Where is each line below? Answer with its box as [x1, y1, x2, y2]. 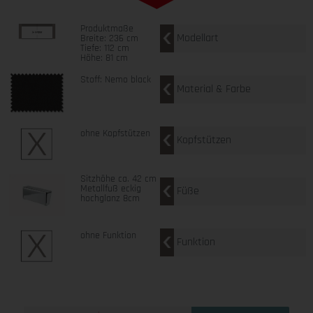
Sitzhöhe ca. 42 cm [80, 172, 156, 185]
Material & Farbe [177, 81, 251, 96]
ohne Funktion [80, 228, 136, 242]
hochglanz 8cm [80, 191, 140, 205]
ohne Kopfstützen [80, 126, 150, 140]
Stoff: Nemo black [80, 73, 151, 86]
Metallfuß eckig [80, 182, 141, 195]
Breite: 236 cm [80, 31, 138, 45]
